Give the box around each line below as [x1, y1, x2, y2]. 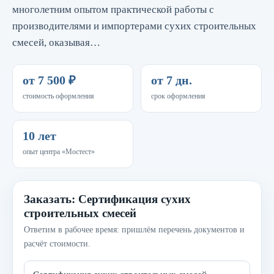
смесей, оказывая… [12, 37, 100, 48]
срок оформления [151, 92, 206, 100]
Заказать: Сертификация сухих [24, 193, 191, 206]
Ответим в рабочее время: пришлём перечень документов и [24, 225, 245, 234]
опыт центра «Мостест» [23, 147, 95, 156]
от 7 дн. [151, 73, 192, 87]
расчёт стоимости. [24, 239, 91, 248]
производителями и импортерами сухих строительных [12, 20, 256, 32]
